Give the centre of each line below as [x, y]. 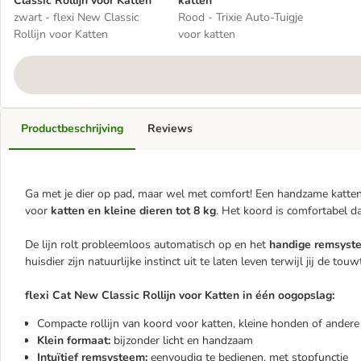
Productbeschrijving [72, 129]
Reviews [170, 129]
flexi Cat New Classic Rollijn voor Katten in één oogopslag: [180, 295]
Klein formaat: [74, 340]
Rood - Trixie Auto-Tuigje [241, 17]
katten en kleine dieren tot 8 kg [133, 211]
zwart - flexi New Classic [76, 17]
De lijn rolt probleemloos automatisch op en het [147, 245]
